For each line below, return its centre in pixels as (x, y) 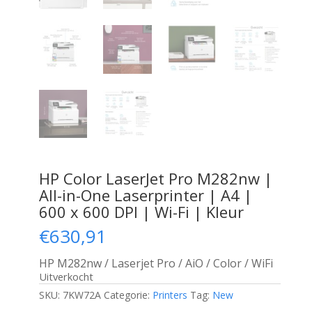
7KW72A (81, 295)
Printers (170, 295)
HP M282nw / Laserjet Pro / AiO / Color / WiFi (156, 264)
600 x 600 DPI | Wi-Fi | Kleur (141, 212)
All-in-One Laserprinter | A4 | (145, 195)
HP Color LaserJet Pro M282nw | (155, 179)
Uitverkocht (66, 277)
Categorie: (128, 295)
